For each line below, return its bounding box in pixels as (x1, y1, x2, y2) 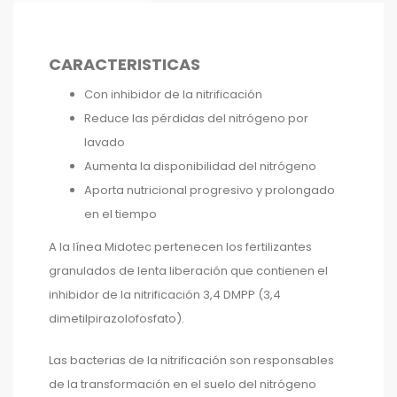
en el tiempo (84, 205, 157, 222)
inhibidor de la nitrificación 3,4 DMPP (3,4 (49, 285, 281, 303)
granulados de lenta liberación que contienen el (49, 261, 328, 279)
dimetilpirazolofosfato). (49, 309, 184, 327)
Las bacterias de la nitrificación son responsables (49, 351, 334, 369)
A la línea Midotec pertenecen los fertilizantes (49, 237, 312, 255)
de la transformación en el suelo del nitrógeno (49, 375, 319, 393)
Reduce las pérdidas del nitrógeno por (84, 109, 308, 127)
